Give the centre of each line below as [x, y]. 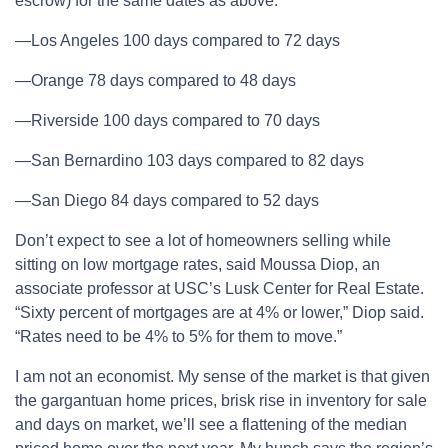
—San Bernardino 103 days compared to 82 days [189, 161]
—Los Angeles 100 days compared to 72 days [177, 41]
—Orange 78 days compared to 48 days [155, 81]
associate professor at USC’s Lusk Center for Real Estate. [219, 289]
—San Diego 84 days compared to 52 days [167, 201]
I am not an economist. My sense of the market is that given [222, 377]
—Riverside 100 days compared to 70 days [167, 121]
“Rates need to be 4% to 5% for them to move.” [178, 337]
